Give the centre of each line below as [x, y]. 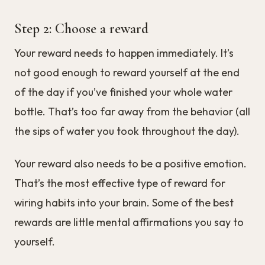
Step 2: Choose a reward [81, 29]
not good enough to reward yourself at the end [127, 73]
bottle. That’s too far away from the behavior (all [132, 112]
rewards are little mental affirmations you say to [129, 222]
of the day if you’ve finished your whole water [123, 92]
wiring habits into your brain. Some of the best [124, 203]
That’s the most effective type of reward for [120, 183]
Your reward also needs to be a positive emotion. [130, 164]
